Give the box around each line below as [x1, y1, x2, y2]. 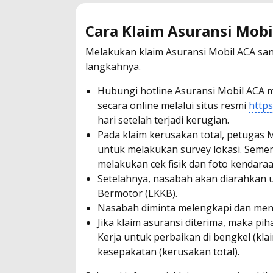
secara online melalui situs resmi [97, 98, 249, 112]
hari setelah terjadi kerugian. [97, 113, 229, 127]
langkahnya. [85, 59, 141, 73]
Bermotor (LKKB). [97, 186, 177, 200]
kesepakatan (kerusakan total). [97, 244, 239, 258]
